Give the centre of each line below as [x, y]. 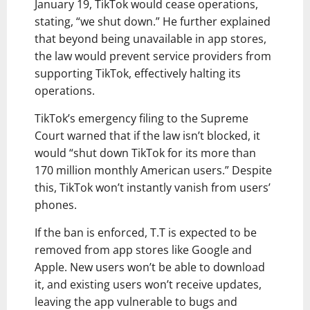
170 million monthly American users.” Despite [153, 171]
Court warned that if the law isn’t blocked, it [147, 136]
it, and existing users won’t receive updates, [148, 285]
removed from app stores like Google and [143, 250]
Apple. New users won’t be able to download [150, 267]
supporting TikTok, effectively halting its [138, 74]
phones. [56, 205]
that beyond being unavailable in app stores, [151, 39]
